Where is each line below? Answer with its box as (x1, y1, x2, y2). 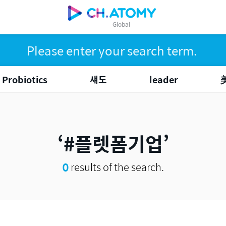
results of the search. (68, 159, 164, 175)
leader (149, 73, 178, 86)
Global (112, 19, 130, 29)
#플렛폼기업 (63, 129, 163, 158)
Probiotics (2, 73, 47, 86)
